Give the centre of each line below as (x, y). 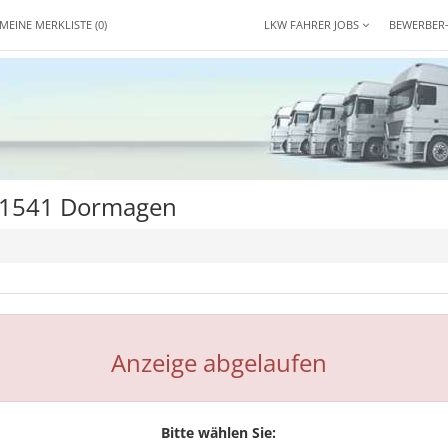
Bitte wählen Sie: (219, 432)
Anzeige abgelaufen (218, 362)
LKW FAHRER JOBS (313, 24)
